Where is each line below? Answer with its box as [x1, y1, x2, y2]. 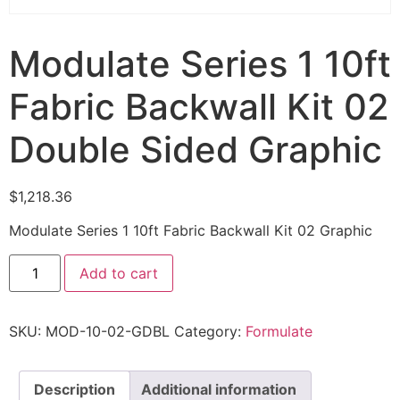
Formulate [246, 321, 312, 340]
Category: [174, 321, 246, 340]
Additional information [141, 379, 296, 398]
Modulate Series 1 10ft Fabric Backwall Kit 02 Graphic [9, 221, 372, 240]
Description [34, 379, 115, 398]
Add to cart [79, 263, 159, 282]
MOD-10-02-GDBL [46, 321, 170, 340]
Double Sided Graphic [9, 127, 382, 171]
